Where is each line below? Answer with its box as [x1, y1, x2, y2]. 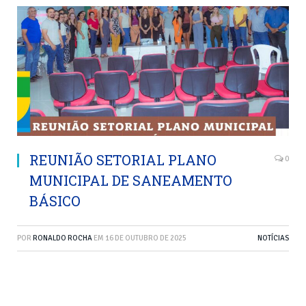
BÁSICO [29, 192, 81, 210]
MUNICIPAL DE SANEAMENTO [29, 171, 232, 190]
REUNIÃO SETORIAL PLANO [29, 151, 217, 169]
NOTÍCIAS [258, 234, 289, 243]
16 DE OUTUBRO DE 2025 [105, 234, 186, 243]
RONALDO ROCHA [33, 234, 92, 243]
